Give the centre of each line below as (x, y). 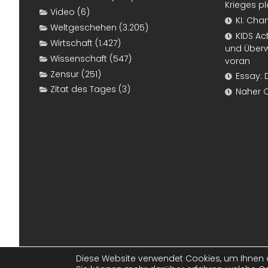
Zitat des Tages (83, 89)
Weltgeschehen (83, 28)
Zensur (65, 74)
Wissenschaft (79, 58)
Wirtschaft (71, 43)
